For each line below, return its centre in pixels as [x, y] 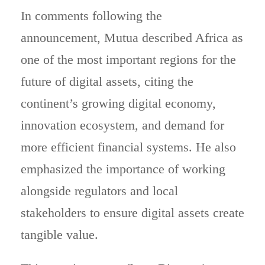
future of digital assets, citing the [107, 81]
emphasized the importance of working [123, 169]
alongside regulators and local [99, 191]
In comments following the [91, 16]
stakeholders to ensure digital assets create [132, 213]
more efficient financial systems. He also [128, 147]
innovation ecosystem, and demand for [122, 125]
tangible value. [59, 235]
